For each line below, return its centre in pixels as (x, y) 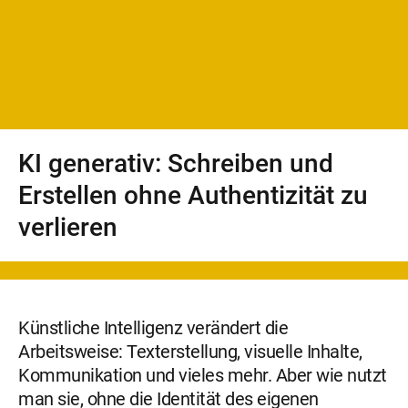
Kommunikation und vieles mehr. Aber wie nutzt (203, 375)
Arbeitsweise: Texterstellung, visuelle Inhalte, (190, 351)
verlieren (68, 227)
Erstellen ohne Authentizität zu (193, 195)
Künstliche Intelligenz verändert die (153, 327)
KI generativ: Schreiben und (176, 163)
